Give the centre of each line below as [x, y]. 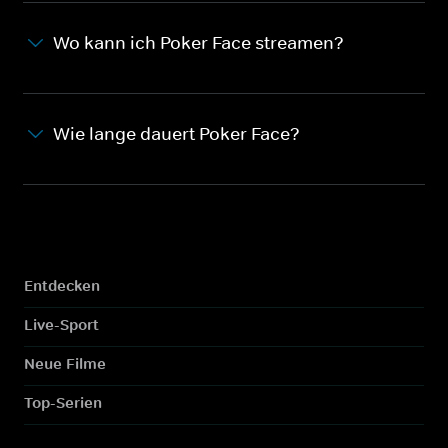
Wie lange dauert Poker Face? [176, 133]
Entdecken [62, 285]
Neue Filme [65, 363]
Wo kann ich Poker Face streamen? [198, 42]
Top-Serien [63, 402]
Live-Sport [61, 324]
